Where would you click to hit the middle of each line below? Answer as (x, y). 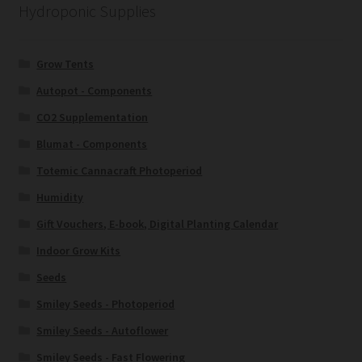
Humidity (60, 198)
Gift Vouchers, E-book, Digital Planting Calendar (158, 224)
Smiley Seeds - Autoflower (103, 331)
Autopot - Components (95, 91)
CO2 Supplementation (93, 118)
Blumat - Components (92, 144)
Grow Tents (65, 64)
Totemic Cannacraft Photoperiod (120, 171)
